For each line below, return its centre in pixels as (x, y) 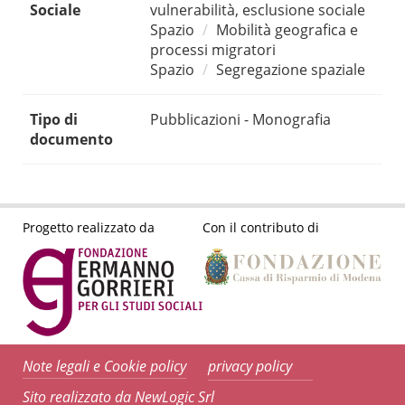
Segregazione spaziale (291, 70)
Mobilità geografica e (287, 30)
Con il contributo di (261, 227)
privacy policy (250, 367)
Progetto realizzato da (89, 227)
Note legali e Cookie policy (104, 367)
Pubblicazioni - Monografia (240, 120)
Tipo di (54, 120)
